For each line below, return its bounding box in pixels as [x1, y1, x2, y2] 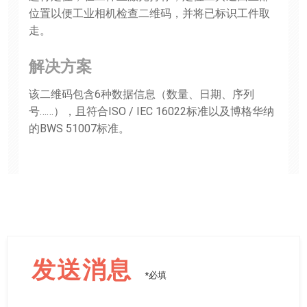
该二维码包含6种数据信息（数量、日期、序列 [29, 88, 254, 101]
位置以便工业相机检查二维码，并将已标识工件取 [29, 7, 270, 21]
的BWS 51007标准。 [29, 122, 130, 136]
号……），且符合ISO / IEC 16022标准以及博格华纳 [29, 105, 274, 119]
